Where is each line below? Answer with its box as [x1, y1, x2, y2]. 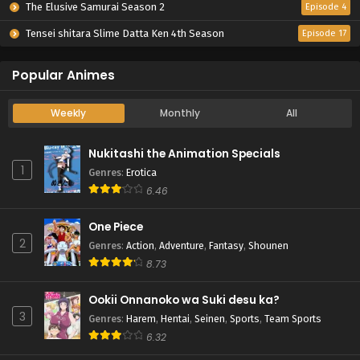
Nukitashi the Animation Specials [88, 146, 280, 162]
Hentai [161, 313, 190, 325]
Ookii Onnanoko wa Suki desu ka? [88, 292, 280, 308]
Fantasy [209, 239, 243, 252]
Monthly [159, 106, 200, 120]
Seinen [194, 313, 225, 325]
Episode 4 [305, 2, 346, 12]
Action [126, 239, 154, 252]
